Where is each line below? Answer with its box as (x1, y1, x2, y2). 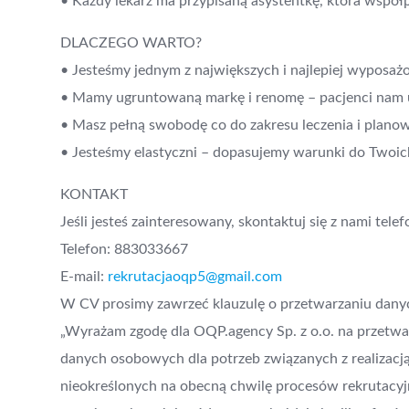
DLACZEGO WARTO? (60, 35, 202, 50)
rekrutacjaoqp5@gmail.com (108, 268, 282, 284)
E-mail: (60, 268, 108, 284)
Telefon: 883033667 (60, 241, 188, 257)
